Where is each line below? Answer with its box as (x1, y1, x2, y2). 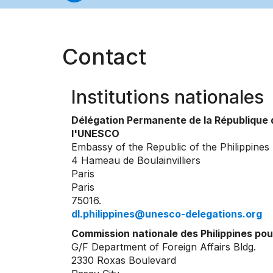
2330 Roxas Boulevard (71, 254, 176, 267)
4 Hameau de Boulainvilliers (71, 154, 200, 167)
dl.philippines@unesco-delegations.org (71, 208, 262, 221)
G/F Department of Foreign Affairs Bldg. (71, 241, 256, 253)
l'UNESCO (71, 127, 119, 140)
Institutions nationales (71, 86, 264, 108)
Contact (62, 43, 146, 71)
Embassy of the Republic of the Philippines (71, 141, 269, 154)
